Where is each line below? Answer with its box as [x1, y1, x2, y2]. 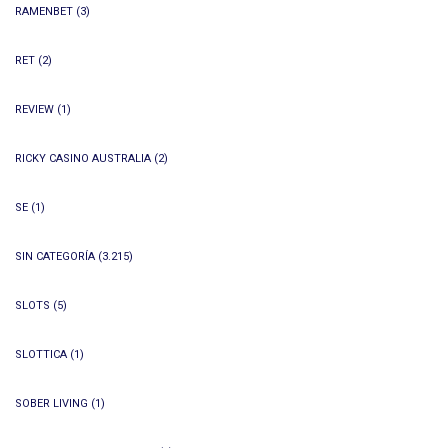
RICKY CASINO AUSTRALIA [15, 152, 151, 165]
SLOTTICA [15, 348, 67, 361]
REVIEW [15, 103, 54, 116]
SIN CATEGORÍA [15, 250, 95, 263]
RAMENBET [15, 5, 73, 18]
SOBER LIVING [15, 397, 88, 410]
